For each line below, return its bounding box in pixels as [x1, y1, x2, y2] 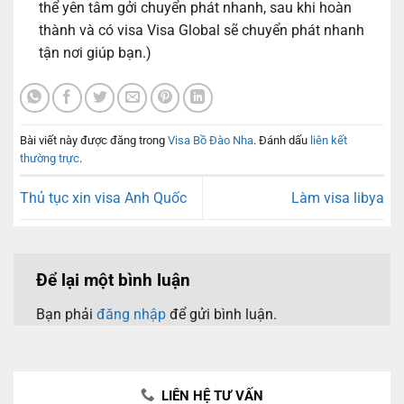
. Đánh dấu [253, 133, 310, 147]
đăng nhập [96, 305, 166, 323]
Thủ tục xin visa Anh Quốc [20, 189, 187, 207]
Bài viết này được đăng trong [20, 133, 168, 147]
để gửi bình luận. [166, 305, 277, 323]
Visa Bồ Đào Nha [168, 133, 253, 147]
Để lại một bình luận [36, 270, 195, 291]
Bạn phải [36, 305, 96, 323]
